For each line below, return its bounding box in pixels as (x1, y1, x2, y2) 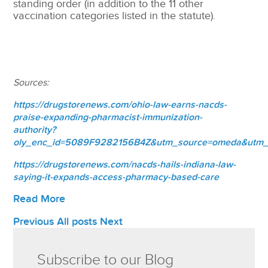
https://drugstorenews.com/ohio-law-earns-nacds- (13, 99, 227, 111)
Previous (13, 215, 54, 229)
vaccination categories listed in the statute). (13, 10, 216, 23)
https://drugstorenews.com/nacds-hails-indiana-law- (13, 159, 236, 171)
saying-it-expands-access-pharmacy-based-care (13, 171, 220, 184)
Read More (13, 193, 66, 206)
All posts (57, 215, 98, 229)
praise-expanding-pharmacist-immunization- (13, 111, 203, 124)
